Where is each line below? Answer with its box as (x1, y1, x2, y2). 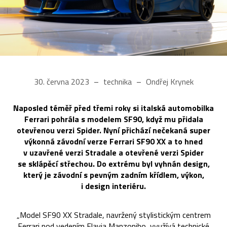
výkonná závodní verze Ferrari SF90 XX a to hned (24, 135, 203, 147)
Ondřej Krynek (143, 75, 194, 88)
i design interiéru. (81, 179, 146, 192)
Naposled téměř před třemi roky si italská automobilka (13, 101, 214, 114)
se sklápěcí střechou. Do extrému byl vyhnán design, (17, 157, 210, 170)
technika (101, 75, 134, 88)
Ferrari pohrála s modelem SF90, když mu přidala (24, 112, 203, 125)
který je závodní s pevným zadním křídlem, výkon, (23, 168, 204, 181)
